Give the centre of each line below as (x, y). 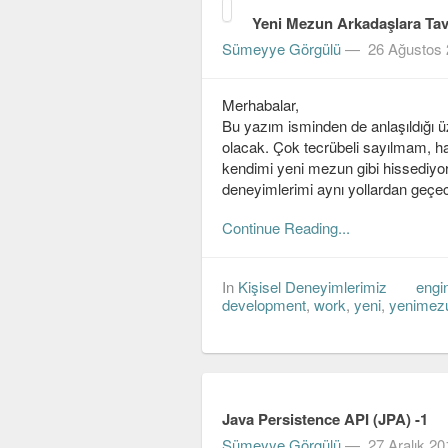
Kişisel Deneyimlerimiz (312, 287)
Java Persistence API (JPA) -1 (325, 419)
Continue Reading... (286, 228)
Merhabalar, (260, 105)
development (264, 305)
